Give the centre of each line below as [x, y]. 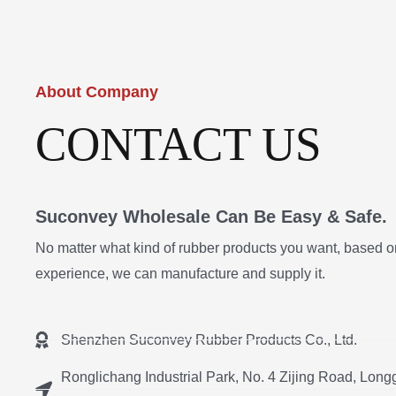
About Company [97, 91]
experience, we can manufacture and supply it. [180, 274]
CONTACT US [178, 145]
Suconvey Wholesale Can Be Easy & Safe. [211, 217]
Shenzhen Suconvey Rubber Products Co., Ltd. [209, 339]
